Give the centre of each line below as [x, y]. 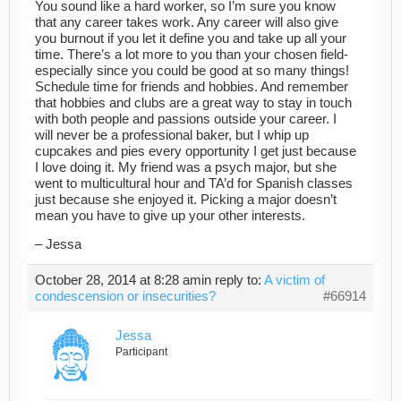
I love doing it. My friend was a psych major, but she [186, 167]
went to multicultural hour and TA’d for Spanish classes [194, 183]
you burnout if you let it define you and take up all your [191, 38]
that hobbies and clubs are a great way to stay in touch [193, 102]
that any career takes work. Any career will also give [187, 22]
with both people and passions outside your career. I [186, 119]
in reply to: [233, 281]
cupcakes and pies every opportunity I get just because [196, 151]
